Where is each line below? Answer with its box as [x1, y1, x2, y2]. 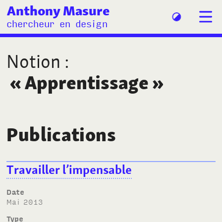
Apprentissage [25, 70, 149, 95]
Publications [6, 122, 116, 147]
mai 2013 [12, 196, 44, 206]
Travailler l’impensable [6, 162, 132, 178]
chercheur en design [6, 17, 108, 30]
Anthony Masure [6, 1, 110, 19]
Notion [6, 49, 61, 74]
